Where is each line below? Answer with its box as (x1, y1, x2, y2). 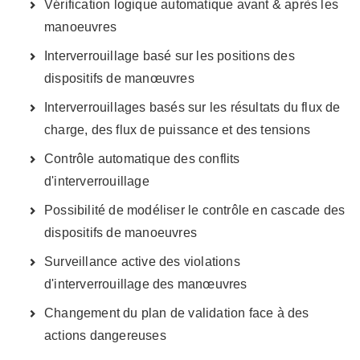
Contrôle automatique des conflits (44, 151, 240, 166)
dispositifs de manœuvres (44, 71, 194, 85)
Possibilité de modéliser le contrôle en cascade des (44, 202, 346, 217)
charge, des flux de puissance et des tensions (44, 122, 311, 137)
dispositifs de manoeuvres (44, 225, 197, 239)
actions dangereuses (44, 328, 166, 342)
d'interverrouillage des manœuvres (44, 276, 247, 291)
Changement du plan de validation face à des (44, 305, 309, 320)
